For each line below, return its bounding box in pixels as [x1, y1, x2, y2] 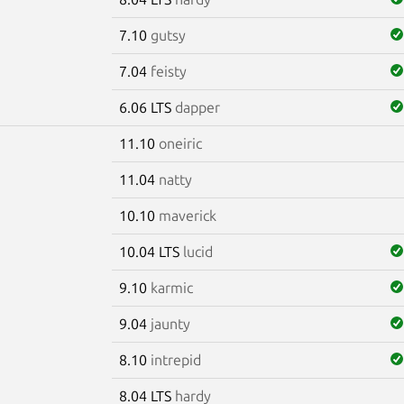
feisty [150, 62, 187, 79]
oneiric [158, 134, 202, 151]
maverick [158, 207, 216, 224]
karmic [150, 279, 193, 296]
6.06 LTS [118, 98, 175, 115]
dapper [174, 98, 220, 115]
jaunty [150, 315, 190, 332]
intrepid [150, 351, 201, 368]
